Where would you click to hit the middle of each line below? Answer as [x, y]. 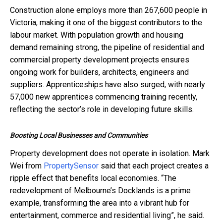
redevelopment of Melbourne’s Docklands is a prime [100, 190]
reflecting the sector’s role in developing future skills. [102, 109]
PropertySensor [71, 166]
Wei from [27, 166]
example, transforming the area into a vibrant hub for [100, 203]
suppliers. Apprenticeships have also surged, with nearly [108, 84]
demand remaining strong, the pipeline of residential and [107, 47]
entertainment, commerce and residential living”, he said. [107, 215]
